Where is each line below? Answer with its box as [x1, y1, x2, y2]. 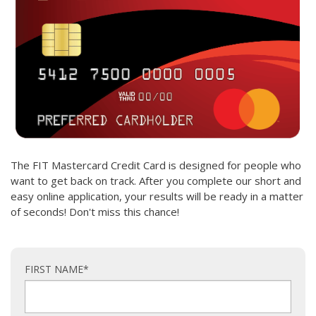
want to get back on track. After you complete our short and [11, 173, 301, 188]
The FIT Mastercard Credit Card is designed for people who [11, 157, 301, 172]
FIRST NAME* [25, 262, 89, 276]
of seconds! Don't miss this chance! [11, 204, 179, 219]
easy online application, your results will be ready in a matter [11, 188, 303, 203]
